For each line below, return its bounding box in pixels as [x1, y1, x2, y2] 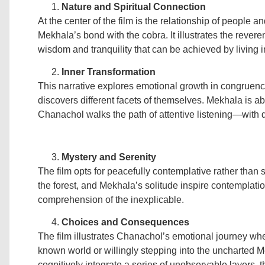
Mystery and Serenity [62, 151, 156, 162]
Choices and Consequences [62, 217, 189, 228]
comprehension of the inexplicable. [38, 194, 184, 205]
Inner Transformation [62, 67, 156, 77]
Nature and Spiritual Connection [62, 2, 206, 12]
